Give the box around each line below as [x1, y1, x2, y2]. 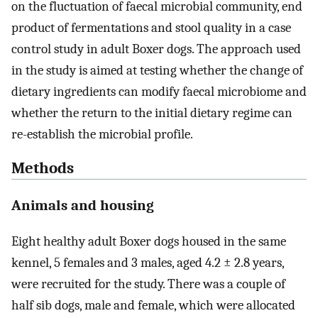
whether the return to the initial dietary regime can [11, 104, 292, 121]
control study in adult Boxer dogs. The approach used [11, 40, 301, 57]
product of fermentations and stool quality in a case [11, 19, 291, 35]
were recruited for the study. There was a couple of [11, 275, 285, 292]
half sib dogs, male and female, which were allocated [11, 297, 295, 313]
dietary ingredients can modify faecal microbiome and [11, 83, 307, 99]
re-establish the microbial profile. [11, 126, 193, 142]
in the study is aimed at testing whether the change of [11, 62, 303, 78]
